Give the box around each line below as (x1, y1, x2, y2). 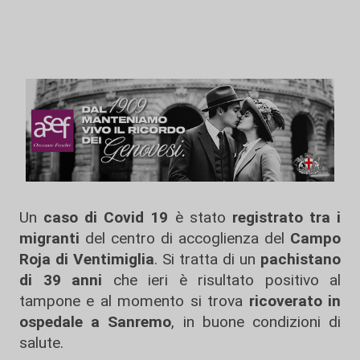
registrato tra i (231, 208, 342, 227)
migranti (19, 229, 80, 247)
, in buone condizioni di (171, 313, 342, 331)
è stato (168, 208, 232, 227)
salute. (19, 333, 63, 352)
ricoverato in (248, 292, 342, 310)
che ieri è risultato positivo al (102, 271, 341, 289)
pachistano (260, 250, 341, 268)
